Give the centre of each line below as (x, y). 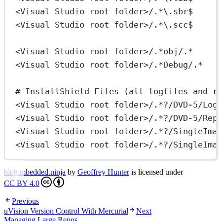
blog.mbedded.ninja (35, 172)
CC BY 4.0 (22, 184)
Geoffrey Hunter (103, 172)
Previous (25, 201)
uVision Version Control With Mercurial (66, 211)
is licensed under (156, 172)
